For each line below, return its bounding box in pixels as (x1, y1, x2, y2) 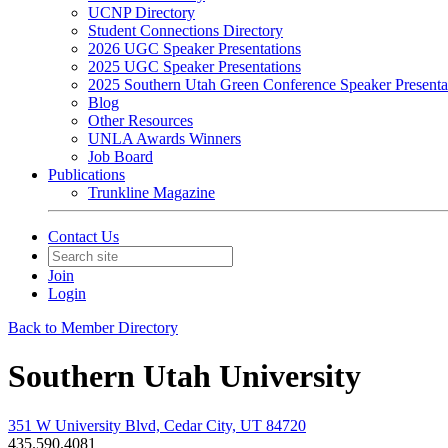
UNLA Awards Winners (88, 130, 241, 147)
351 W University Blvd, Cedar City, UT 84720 (8, 416, 306, 434)
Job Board (88, 148, 153, 165)
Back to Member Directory (8, 319, 178, 336)
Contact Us (48, 228, 119, 245)
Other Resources (88, 112, 193, 129)
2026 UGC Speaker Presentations (88, 40, 301, 57)
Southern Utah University (8, 358, 361, 395)
